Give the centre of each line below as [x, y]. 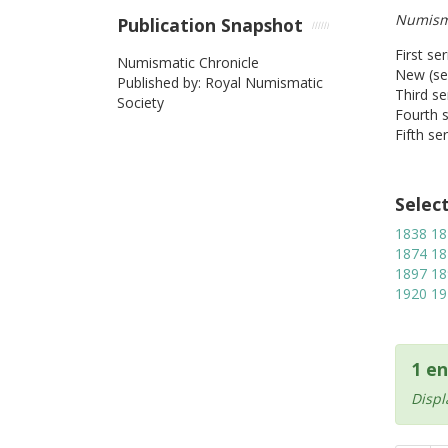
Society [140, 102]
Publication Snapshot [210, 25]
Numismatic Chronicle [188, 62]
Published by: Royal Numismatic [220, 82]
